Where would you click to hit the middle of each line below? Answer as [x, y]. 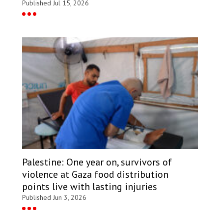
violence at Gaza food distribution [95, 175]
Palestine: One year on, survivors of [97, 162]
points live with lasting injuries [90, 187]
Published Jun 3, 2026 [54, 198]
